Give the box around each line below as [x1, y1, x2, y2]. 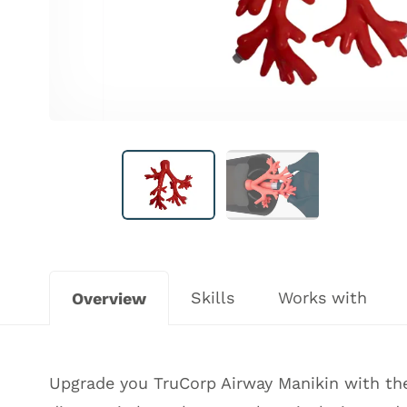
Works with [278, 287, 367, 307]
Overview [72, 288, 146, 308]
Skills [191, 287, 234, 307]
